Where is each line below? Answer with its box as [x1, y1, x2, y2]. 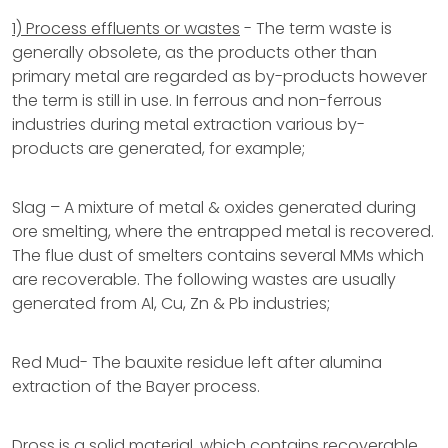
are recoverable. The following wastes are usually [12, 268, 396, 291]
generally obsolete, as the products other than [12, 41, 377, 64]
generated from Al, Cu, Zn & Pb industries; [12, 292, 330, 315]
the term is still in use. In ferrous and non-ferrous [12, 89, 382, 112]
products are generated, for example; [12, 137, 305, 160]
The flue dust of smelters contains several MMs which [12, 244, 424, 267]
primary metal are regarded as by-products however [12, 65, 427, 88]
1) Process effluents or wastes [12, 17, 240, 40]
